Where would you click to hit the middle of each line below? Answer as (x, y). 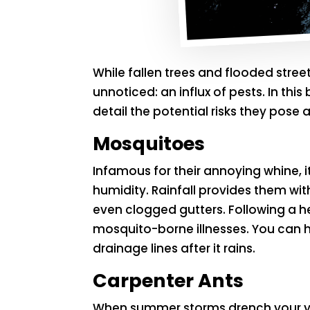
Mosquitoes (149, 144)
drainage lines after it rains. (174, 249)
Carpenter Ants (168, 281)
